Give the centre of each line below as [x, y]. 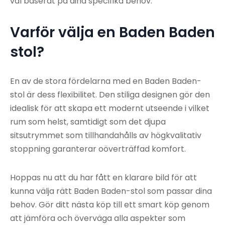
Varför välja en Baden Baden [113, 33]
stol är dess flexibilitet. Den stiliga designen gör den [110, 95]
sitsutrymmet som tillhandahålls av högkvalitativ [106, 136]
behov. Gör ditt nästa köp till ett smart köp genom [110, 205]
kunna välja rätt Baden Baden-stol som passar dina [111, 191]
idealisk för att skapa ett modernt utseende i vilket [110, 108]
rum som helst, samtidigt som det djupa [88, 122]
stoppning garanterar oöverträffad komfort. [98, 149]
